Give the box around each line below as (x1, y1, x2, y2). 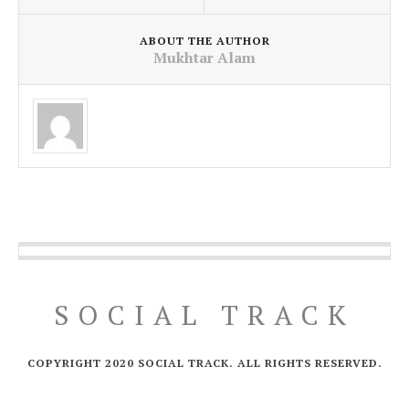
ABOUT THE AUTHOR (139, 34, 270, 48)
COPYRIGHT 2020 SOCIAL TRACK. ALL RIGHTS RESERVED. (26, 356, 383, 371)
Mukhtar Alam (153, 47, 256, 68)
